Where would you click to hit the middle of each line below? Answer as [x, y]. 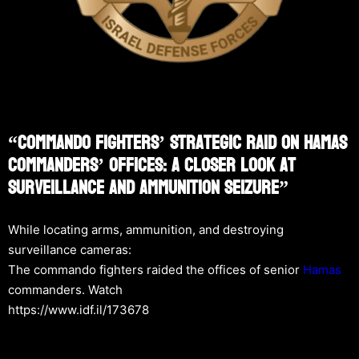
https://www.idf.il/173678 [79, 309]
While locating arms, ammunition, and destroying [146, 229]
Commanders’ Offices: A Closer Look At [152, 165]
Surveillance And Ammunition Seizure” [148, 188]
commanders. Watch [65, 289]
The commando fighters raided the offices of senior [155, 269]
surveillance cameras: [70, 249]
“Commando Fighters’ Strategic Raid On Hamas [177, 143]
